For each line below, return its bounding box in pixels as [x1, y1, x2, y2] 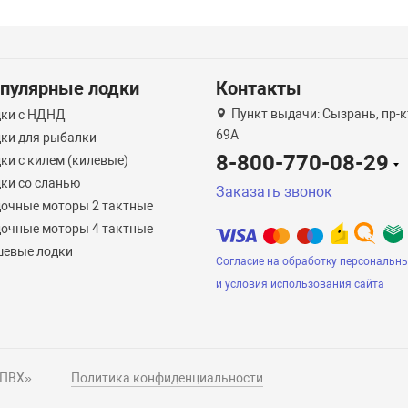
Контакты [215, 77, 301, 99]
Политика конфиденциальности [71, 371, 264, 385]
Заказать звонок [215, 183, 332, 200]
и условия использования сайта [215, 278, 384, 291]
